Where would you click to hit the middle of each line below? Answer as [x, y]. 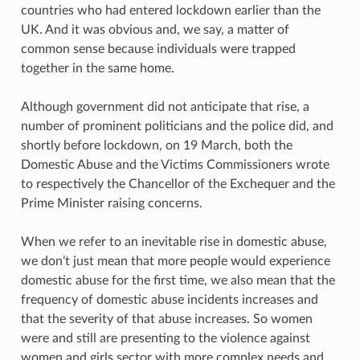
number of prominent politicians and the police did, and [177, 126]
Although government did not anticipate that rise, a [165, 106]
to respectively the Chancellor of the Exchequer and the [178, 184]
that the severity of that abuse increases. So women [166, 319]
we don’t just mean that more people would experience [175, 261]
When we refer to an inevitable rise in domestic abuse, [174, 241]
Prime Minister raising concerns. [111, 203]
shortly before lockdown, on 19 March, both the [156, 145]
